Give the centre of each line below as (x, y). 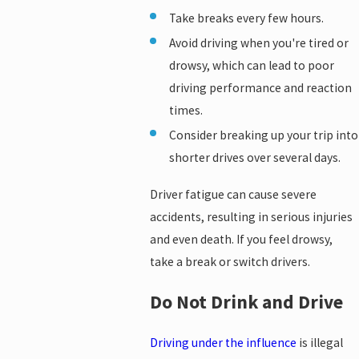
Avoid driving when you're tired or (258, 43)
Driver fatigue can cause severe (234, 194)
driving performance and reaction (260, 88)
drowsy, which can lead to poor (251, 66)
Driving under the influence (224, 342)
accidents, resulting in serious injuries (252, 216)
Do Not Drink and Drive (247, 302)
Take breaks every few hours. (246, 18)
